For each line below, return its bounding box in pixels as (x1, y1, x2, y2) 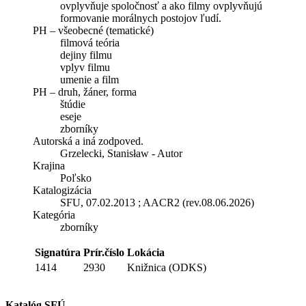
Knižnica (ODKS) (127, 261, 206, 273)
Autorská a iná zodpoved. (33, 135, 143, 147)
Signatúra (35, 246, 81, 258)
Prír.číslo (83, 246, 124, 258)
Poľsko (60, 171, 92, 184)
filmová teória (60, 36, 120, 48)
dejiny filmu (60, 48, 112, 61)
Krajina (33, 159, 65, 171)
